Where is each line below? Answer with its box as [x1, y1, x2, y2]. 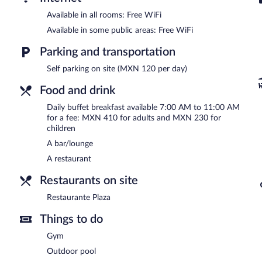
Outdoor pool [47, 247, 96, 256]
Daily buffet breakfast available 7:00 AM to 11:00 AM [47, 103, 240, 112]
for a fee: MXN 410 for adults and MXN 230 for [47, 113, 221, 122]
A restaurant [47, 154, 91, 163]
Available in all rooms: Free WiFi [47, 11, 161, 19]
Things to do [40, 213, 103, 225]
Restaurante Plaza [47, 193, 111, 202]
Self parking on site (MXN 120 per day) [47, 64, 187, 73]
